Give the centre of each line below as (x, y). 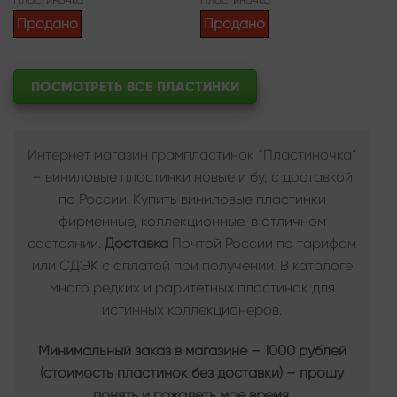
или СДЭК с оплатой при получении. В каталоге (192, 266)
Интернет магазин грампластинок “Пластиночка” (192, 155)
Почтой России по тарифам (264, 244)
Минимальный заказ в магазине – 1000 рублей (192, 351)
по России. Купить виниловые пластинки (192, 199)
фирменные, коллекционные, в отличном (192, 222)
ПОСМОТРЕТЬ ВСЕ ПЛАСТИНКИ (135, 86)
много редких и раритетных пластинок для (192, 288)
